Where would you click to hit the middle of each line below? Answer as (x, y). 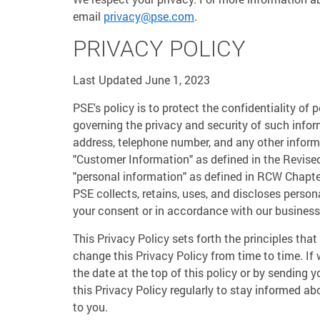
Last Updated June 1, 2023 (141, 80)
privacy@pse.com (149, 16)
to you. (90, 307)
